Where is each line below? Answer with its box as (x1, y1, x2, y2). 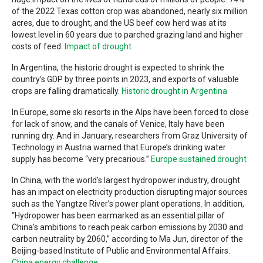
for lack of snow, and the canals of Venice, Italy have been (12, 119, 224, 129)
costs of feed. (12, 42, 65, 52)
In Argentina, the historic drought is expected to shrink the (12, 63, 224, 73)
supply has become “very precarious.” (12, 154, 151, 164)
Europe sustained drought (151, 154, 247, 164)
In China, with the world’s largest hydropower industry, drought (12, 176, 240, 186)
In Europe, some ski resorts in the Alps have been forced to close (12, 107, 249, 117)
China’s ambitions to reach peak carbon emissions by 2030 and (12, 222, 243, 232)
